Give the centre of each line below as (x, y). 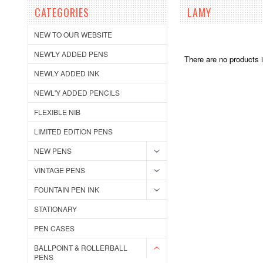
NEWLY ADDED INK (67, 73)
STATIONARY (55, 209)
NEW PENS (53, 151)
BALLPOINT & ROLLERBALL (81, 247)
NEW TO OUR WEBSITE (73, 34)
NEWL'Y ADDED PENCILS (77, 92)
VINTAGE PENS (60, 170)
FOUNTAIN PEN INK (67, 189)
